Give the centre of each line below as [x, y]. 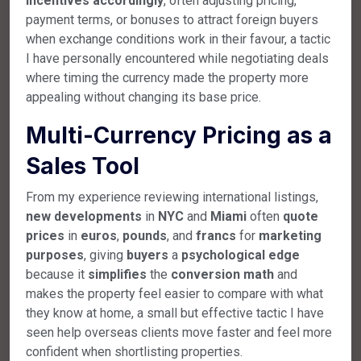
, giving [105, 255]
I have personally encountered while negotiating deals [177, 58]
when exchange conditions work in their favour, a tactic [178, 39]
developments [98, 216]
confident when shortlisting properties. [134, 351]
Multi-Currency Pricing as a [179, 135]
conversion [205, 274]
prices [45, 235]
